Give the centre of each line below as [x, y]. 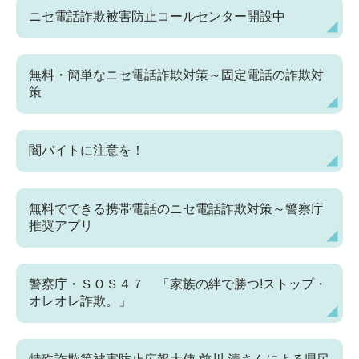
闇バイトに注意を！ [87, 151]
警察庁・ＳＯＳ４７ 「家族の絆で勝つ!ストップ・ [178, 284]
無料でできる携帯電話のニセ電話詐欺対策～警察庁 [176, 209]
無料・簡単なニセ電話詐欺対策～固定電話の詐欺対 [176, 75]
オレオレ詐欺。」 [80, 301]
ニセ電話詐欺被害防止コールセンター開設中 [157, 17]
